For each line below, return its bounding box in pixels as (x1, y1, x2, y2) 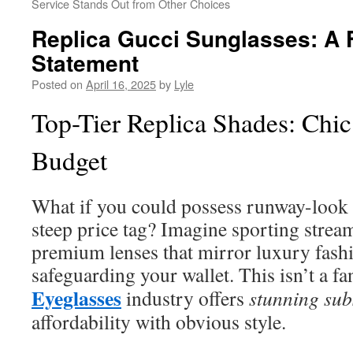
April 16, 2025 (86, 76, 156, 92)
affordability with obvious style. (32, 308, 286, 335)
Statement (32, 46, 139, 79)
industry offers (121, 284, 249, 311)
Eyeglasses (32, 283, 121, 313)
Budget (32, 143, 107, 177)
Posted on (32, 76, 83, 92)
